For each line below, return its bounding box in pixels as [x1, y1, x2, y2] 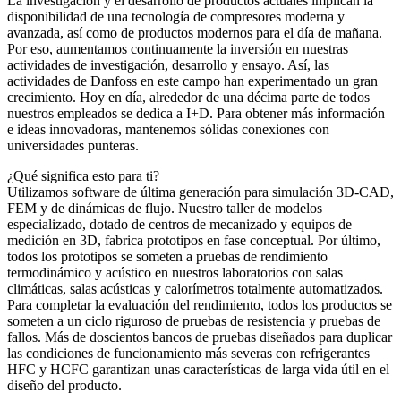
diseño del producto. [7, 377, 122, 393]
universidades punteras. [7, 137, 139, 153]
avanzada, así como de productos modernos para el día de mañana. [7, 24, 382, 40]
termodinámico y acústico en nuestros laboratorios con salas [7, 264, 343, 280]
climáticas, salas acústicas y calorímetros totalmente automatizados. [7, 280, 383, 296]
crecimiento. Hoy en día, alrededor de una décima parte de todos [7, 89, 370, 105]
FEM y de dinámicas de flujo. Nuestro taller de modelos [7, 200, 322, 216]
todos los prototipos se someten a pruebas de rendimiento [7, 248, 328, 264]
